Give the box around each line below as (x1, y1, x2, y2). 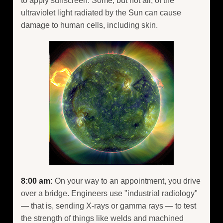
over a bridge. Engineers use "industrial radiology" (21, 189, 198, 198)
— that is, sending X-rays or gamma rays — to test (21, 201, 196, 210)
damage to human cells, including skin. (21, 20, 158, 29)
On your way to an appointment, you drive (53, 176, 201, 185)
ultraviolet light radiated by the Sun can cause (21, 8, 181, 17)
